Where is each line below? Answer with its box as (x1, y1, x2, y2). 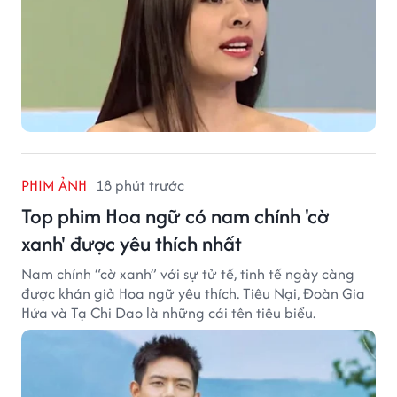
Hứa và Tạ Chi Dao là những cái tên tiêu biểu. (21, 301, 315, 323)
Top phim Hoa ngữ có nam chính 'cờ (21, 200, 329, 230)
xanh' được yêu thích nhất (21, 228, 242, 258)
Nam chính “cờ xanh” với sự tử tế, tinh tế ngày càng (21, 262, 354, 284)
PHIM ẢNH (21, 174, 87, 196)
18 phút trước (96, 174, 184, 196)
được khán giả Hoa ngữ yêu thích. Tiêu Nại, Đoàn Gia (21, 282, 365, 304)
